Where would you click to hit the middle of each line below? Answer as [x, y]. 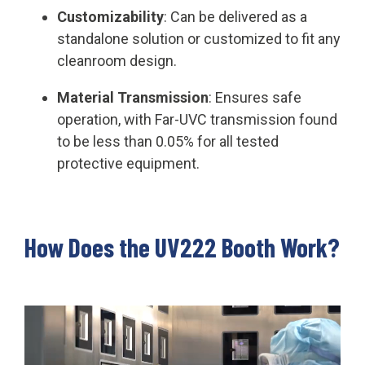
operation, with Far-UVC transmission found [197, 119]
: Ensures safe [255, 97]
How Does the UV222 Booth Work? [182, 246]
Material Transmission [133, 97]
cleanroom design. [117, 60]
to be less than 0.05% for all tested [168, 141]
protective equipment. [128, 163]
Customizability [110, 16]
